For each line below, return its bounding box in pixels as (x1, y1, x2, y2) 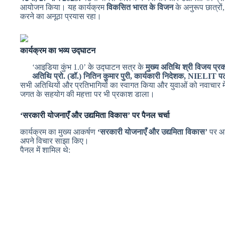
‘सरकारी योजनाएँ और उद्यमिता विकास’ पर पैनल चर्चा (20, 110, 170, 120)
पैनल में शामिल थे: (20, 145, 70, 154)
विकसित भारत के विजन (106, 3, 173, 12)
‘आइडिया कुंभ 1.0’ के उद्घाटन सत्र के (32, 62, 146, 71)
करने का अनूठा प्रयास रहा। (20, 12, 101, 21)
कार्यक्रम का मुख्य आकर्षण (20, 127, 97, 136)
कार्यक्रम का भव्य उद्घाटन (20, 46, 95, 55)
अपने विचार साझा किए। (20, 136, 89, 145)
